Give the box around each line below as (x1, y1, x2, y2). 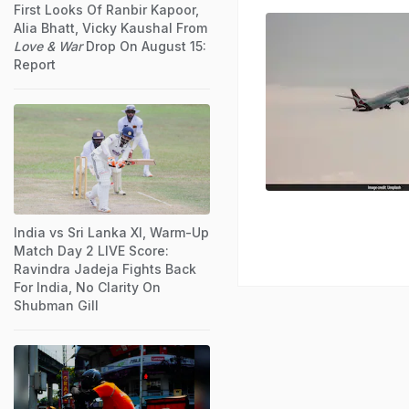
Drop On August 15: (82, 37, 206, 54)
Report (14, 56, 56, 72)
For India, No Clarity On (14, 278, 161, 295)
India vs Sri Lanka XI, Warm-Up (14, 224, 209, 240)
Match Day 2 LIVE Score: (14, 242, 169, 258)
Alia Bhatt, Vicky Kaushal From (14, 19, 207, 36)
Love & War (14, 37, 82, 54)
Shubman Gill (14, 297, 99, 313)
